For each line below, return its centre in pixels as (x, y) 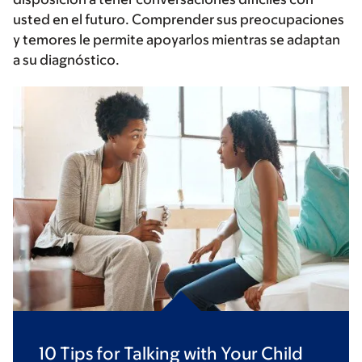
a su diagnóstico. (67, 60)
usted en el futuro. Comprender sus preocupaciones (179, 19)
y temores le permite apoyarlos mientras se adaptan (177, 40)
